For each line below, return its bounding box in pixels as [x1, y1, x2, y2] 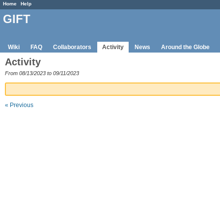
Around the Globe [161, 43, 210, 51]
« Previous [5, 102, 33, 109]
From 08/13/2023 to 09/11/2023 [5, 70, 79, 76]
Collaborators [53, 43, 91, 51]
